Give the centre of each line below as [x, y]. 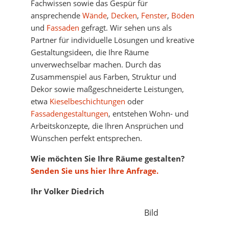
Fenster [154, 16]
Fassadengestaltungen [70, 114]
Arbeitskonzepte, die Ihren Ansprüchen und [107, 126]
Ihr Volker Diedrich [67, 191]
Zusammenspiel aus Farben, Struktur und [104, 77]
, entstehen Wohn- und [148, 114]
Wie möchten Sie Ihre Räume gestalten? [108, 159]
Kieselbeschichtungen [87, 101]
